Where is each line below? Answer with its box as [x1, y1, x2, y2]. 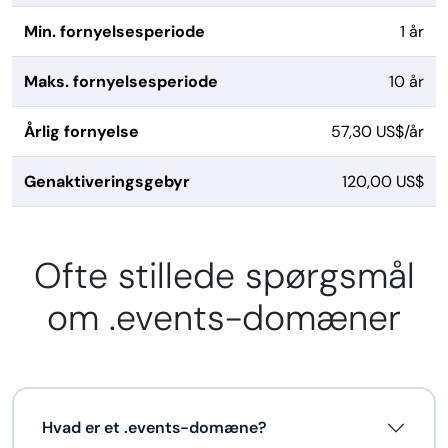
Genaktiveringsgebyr [24, 171, 190, 193]
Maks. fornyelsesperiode [24, 71, 218, 93]
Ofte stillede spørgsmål [33, 253, 415, 300]
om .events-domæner [47, 295, 401, 342]
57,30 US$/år [331, 121, 424, 143]
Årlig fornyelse [24, 121, 139, 143]
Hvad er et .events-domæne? [42, 417, 267, 439]
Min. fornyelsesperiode [24, 21, 205, 43]
